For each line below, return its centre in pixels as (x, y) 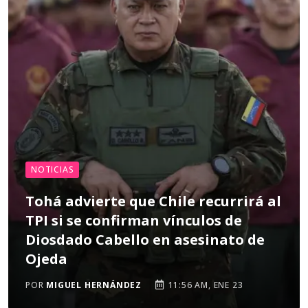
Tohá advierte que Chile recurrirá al (153, 201)
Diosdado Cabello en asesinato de (145, 240)
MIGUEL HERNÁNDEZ (94, 285)
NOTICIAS (53, 169)
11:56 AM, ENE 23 (204, 285)
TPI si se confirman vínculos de (134, 220)
